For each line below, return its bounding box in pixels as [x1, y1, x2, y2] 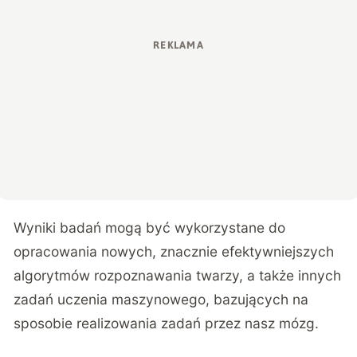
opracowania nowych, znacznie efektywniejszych [14, 242, 335, 260]
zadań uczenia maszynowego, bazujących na [14, 290, 309, 308]
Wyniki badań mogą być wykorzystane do [14, 218, 286, 236]
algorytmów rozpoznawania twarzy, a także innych [14, 266, 342, 284]
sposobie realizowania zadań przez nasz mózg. [14, 314, 320, 331]
